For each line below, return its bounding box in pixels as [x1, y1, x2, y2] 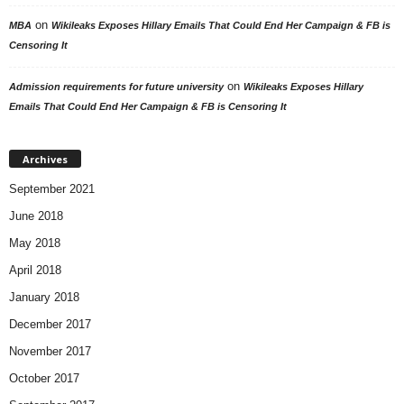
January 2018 [9, 289, 79, 304]
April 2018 [9, 262, 61, 277]
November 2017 [9, 344, 91, 358]
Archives [23, 151, 68, 166]
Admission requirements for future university [9, 80, 224, 92]
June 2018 [9, 208, 63, 223]
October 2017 [9, 371, 79, 385]
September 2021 [9, 181, 95, 196]
